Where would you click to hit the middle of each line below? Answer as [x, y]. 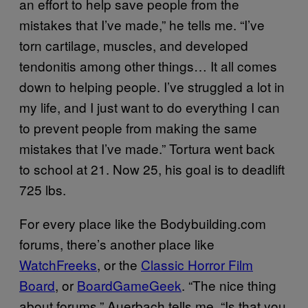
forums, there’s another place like [117, 244]
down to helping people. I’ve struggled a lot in [152, 86]
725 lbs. [43, 189]
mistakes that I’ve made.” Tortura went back [147, 148]
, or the [119, 264]
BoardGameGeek [129, 285]
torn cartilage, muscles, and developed [134, 45]
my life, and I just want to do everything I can [150, 107]
